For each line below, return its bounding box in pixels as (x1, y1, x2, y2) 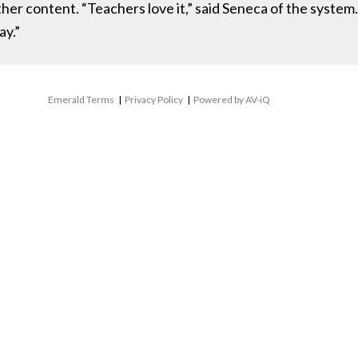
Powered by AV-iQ (193, 93, 270, 106)
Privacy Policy (125, 93, 183, 106)
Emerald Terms (48, 93, 114, 106)
